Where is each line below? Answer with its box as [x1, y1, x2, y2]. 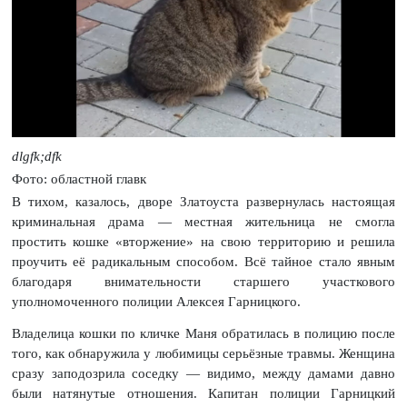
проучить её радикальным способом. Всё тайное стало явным [11, 254, 396, 270]
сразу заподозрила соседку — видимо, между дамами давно [11, 365, 396, 381]
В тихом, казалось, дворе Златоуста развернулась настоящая [11, 194, 396, 210]
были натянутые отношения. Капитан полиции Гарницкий [11, 385, 396, 401]
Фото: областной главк [11, 172, 146, 186]
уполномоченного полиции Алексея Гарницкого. [11, 294, 301, 310]
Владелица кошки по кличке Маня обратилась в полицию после [11, 325, 396, 341]
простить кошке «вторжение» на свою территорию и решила [11, 234, 396, 250]
